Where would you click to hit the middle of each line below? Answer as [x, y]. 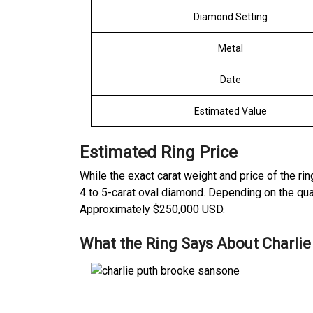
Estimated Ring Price [159, 152]
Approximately [115, 209]
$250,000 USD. [189, 209]
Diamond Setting [230, 17]
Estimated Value [230, 111]
